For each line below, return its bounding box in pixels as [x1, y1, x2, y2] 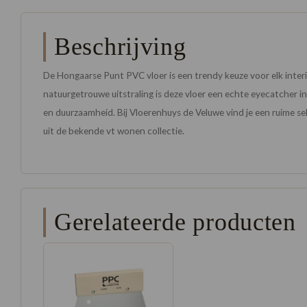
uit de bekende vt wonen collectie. [43, 125, 184, 136]
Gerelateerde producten [54, 208, 296, 236]
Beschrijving [54, 32, 186, 60]
